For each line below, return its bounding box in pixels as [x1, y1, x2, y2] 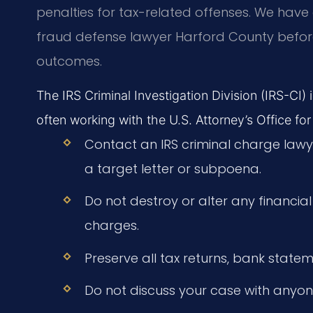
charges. [84, 217, 139, 235]
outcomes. [36, 52, 102, 70]
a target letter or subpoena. [84, 160, 261, 178]
